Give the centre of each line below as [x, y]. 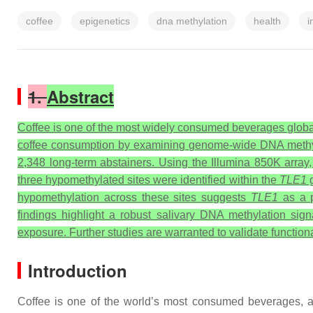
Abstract [80, 96]
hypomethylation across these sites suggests [134, 197]
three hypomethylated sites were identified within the [148, 180]
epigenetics [105, 21]
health [267, 21]
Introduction [78, 270]
